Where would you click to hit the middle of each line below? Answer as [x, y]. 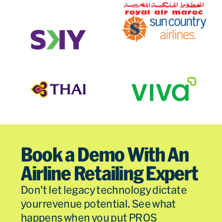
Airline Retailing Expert [109, 174]
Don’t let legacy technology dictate [104, 190]
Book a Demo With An [105, 155]
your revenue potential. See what [98, 204]
